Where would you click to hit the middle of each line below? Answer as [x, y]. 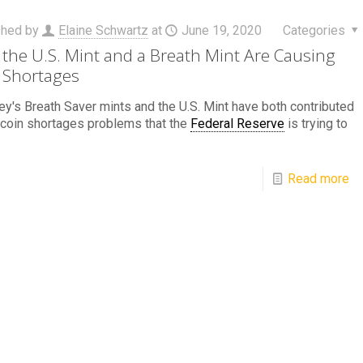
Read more [318, 179]
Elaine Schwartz [103, 31]
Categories [315, 31]
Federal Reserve [237, 124]
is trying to [316, 124]
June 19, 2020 [221, 31]
